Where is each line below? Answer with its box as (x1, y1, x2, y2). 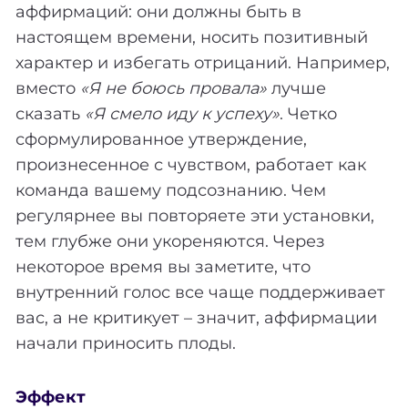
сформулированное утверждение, (15, 128, 307, 149)
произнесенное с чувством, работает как (15, 154, 366, 175)
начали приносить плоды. (15, 332, 236, 353)
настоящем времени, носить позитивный (15, 26, 368, 47)
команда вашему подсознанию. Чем (15, 179, 326, 200)
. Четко (280, 103, 337, 124)
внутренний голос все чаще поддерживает (15, 281, 385, 302)
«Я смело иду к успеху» (85, 103, 280, 124)
